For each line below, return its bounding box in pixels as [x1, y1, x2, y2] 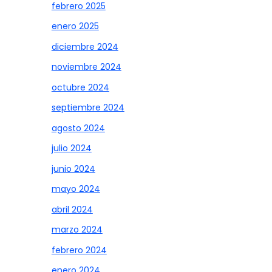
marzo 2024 [51, 223, 103, 236]
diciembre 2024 [51, 40, 118, 53]
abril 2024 [51, 203, 93, 216]
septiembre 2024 [51, 101, 124, 114]
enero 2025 [51, 20, 99, 33]
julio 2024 [51, 142, 92, 155]
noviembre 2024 [51, 61, 121, 73]
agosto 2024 [51, 121, 105, 134]
